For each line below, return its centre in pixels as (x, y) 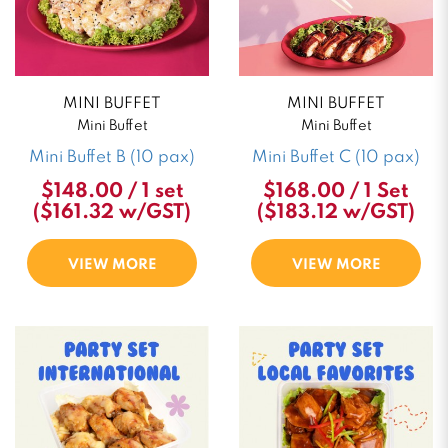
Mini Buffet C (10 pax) (336, 157)
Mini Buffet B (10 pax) (112, 157)
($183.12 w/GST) (336, 213)
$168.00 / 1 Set (336, 192)
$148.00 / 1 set (112, 192)
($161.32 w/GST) (112, 213)
